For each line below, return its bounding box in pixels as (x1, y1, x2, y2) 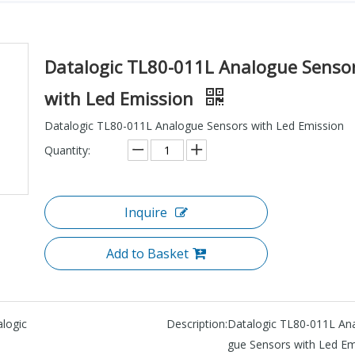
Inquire (124, 203, 167, 221)
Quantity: (44, 142, 90, 158)
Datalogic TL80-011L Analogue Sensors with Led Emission (44, 117, 344, 133)
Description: (166, 315, 227, 331)
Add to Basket (106, 244, 189, 262)
